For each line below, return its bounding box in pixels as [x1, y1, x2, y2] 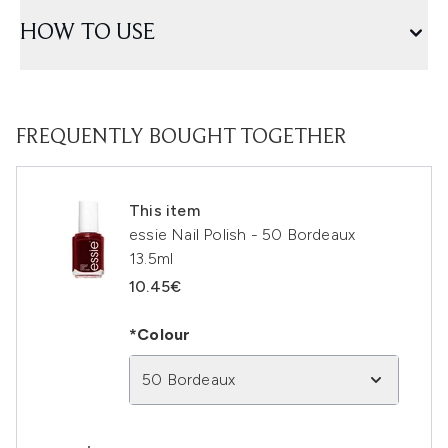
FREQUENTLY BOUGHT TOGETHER [16, 127, 347, 149]
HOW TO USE [20, 21, 155, 45]
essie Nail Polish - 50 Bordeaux [129, 225, 356, 244]
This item [129, 201, 200, 220]
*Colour [129, 325, 191, 344]
